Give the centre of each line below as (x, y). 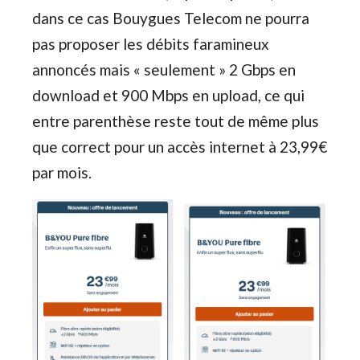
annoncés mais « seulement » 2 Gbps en (164, 70)
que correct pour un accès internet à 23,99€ (180, 147)
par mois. (62, 173)
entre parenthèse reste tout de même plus (176, 121)
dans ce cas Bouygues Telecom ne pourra (171, 18)
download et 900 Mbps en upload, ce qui (168, 96)
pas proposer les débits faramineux (151, 44)
